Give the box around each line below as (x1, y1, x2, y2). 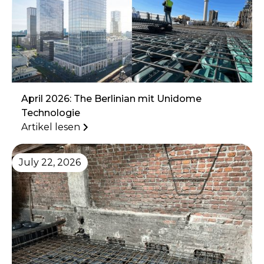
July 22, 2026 (19, 156, 81, 168)
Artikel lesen (21, 121, 80, 133)
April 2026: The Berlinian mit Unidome (21, 93, 202, 104)
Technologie (21, 107, 80, 118)
